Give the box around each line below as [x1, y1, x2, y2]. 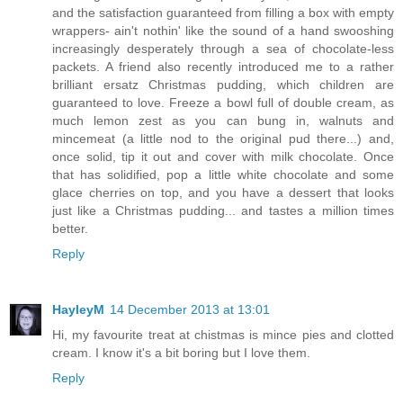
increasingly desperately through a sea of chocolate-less [52, 41, 394, 57]
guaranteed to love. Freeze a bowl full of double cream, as [52, 95, 394, 111]
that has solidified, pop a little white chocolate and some [52, 167, 394, 183]
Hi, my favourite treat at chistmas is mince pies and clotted [52, 327, 394, 343]
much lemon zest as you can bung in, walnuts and [52, 113, 394, 129]
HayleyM [52, 302, 104, 318]
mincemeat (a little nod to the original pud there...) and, [52, 131, 394, 147]
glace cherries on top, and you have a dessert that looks [52, 185, 394, 201]
